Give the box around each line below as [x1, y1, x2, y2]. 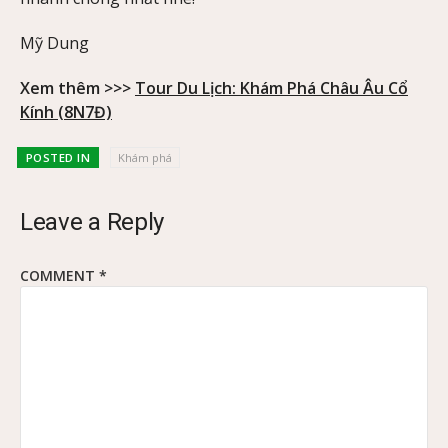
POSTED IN [25, 149, 91, 165]
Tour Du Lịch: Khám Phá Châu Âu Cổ [135, 77, 408, 100]
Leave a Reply [20, 207, 165, 236]
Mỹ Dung [20, 32, 89, 55]
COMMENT [20, 265, 99, 285]
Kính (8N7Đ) [20, 101, 112, 124]
